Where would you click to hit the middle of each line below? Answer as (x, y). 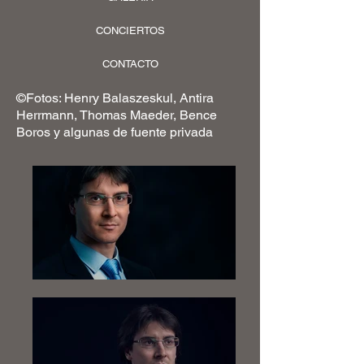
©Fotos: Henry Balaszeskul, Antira (115, 98)
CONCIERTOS (130, 30)
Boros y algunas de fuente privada (115, 132)
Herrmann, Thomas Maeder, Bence (117, 115)
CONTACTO (130, 64)
